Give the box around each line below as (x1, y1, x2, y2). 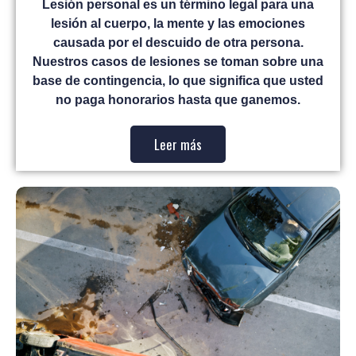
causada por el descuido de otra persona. (52, 36, 304, 50)
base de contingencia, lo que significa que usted (33, 74, 323, 88)
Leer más (154, 134, 202, 155)
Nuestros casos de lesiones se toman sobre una (33, 55, 323, 69)
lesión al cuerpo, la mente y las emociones (51, 17, 305, 31)
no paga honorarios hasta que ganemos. (56, 93, 300, 107)
